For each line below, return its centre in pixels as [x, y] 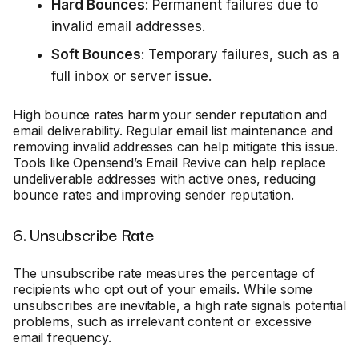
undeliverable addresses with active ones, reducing [164, 179]
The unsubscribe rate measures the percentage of [164, 273]
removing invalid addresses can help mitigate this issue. [176, 147]
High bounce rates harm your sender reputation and [170, 115]
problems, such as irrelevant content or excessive [163, 321]
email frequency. [64, 337]
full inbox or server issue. [131, 76]
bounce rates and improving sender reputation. [153, 195]
